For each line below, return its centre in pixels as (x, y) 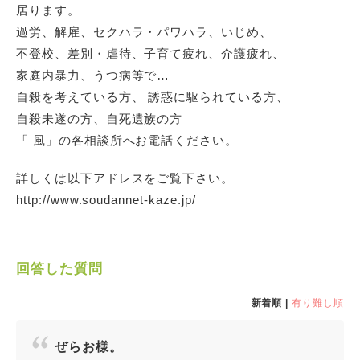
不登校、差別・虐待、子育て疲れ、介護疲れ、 (151, 53)
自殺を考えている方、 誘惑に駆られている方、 (153, 97)
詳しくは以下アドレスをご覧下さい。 (125, 178)
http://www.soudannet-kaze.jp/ (106, 200)
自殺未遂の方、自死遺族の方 (100, 119)
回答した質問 (59, 269)
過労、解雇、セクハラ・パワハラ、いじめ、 (144, 32)
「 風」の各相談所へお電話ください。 (127, 140)
